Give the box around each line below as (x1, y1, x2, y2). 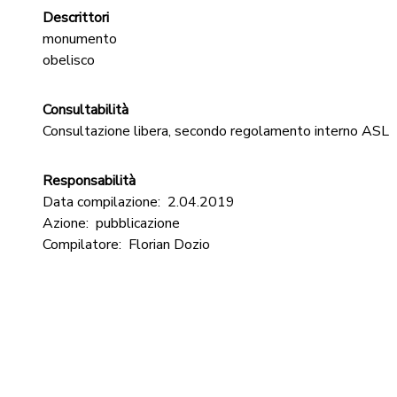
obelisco (43, 51, 95, 70)
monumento (43, 29, 117, 49)
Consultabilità (43, 100, 128, 120)
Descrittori (43, 8, 109, 27)
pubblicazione (96, 214, 180, 233)
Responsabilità (43, 171, 136, 191)
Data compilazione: (43, 192, 160, 212)
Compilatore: (43, 235, 121, 254)
